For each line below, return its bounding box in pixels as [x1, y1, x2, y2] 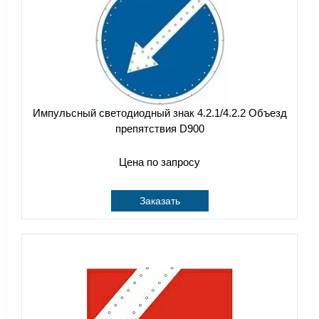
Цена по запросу [119, 156, 200, 168]
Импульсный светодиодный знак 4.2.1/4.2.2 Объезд [32, 107, 287, 119]
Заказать [139, 195, 180, 206]
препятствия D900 [115, 122, 204, 135]
